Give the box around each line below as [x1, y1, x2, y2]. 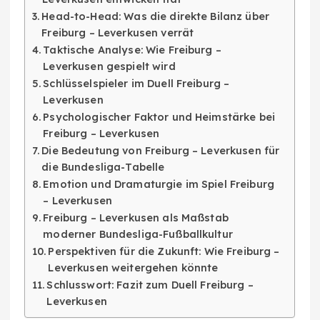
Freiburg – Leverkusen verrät [41, 26, 194, 40]
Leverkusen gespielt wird [43, 60, 176, 74]
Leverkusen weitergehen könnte [48, 261, 219, 275]
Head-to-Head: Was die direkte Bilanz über [41, 10, 270, 24]
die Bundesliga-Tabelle [41, 161, 165, 174]
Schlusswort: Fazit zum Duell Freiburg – [46, 279, 254, 292]
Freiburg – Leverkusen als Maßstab [43, 211, 229, 225]
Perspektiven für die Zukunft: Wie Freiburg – [48, 245, 280, 259]
